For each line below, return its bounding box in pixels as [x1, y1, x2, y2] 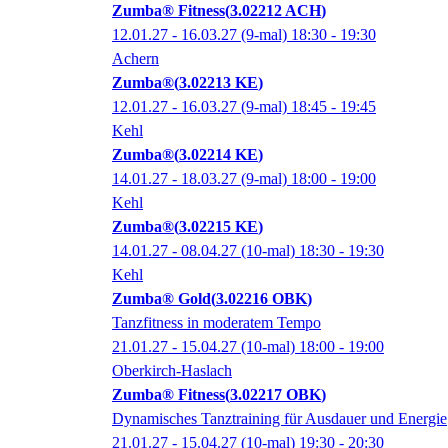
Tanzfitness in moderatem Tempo [112, 314, 321, 332]
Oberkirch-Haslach [112, 362, 232, 380]
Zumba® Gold [112, 290, 211, 308]
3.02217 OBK [230, 386, 321, 404]
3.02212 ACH [230, 2, 321, 20]
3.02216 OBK [216, 290, 307, 308]
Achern [112, 50, 159, 68]
